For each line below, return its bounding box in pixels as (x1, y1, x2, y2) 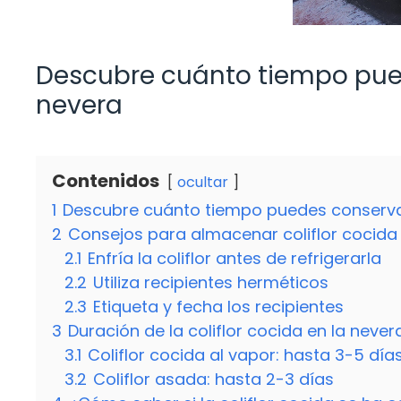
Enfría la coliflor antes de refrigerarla (88, 247, 381, 270)
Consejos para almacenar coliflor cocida (68, 223, 397, 246)
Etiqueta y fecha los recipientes (93, 295, 344, 319)
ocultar (177, 172, 228, 193)
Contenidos (52, 168, 159, 194)
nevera (36, 88, 123, 124)
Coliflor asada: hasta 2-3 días (93, 368, 334, 391)
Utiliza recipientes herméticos (93, 271, 328, 294)
